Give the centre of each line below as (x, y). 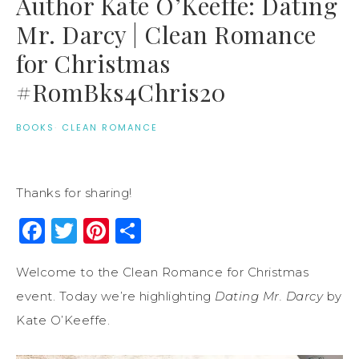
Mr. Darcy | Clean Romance (166, 34)
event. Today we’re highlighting (115, 296)
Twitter (123, 230)
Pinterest (169, 230)
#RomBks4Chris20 (121, 92)
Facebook (109, 230)
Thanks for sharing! (74, 192)
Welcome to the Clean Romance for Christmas (162, 272)
